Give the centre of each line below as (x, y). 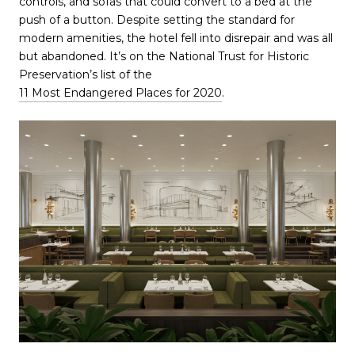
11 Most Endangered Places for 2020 (120, 93)
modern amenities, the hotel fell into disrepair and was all (176, 38)
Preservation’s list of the (87, 75)
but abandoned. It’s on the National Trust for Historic (164, 57)
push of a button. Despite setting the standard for (157, 20)
